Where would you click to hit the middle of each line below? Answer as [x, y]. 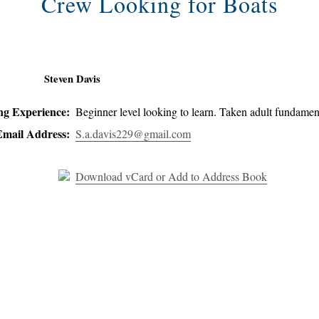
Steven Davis [72, 79]
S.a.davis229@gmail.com [133, 134]
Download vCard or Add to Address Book [171, 176]
